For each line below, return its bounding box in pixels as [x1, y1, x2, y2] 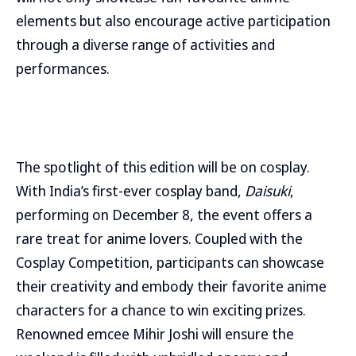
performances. [16, 59, 110, 78]
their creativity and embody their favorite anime [16, 277, 327, 296]
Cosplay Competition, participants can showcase [16, 253, 324, 272]
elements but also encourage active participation [16, 11, 331, 30]
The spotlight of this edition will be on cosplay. [16, 157, 310, 176]
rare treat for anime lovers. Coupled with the [16, 229, 303, 248]
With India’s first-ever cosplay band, [16, 181, 245, 200]
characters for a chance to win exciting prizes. [16, 300, 306, 319]
